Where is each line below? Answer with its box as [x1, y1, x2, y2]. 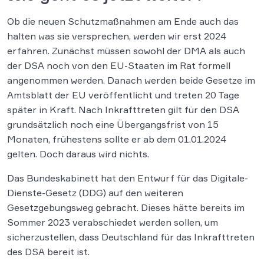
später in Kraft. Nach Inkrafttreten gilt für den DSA [7, 103, 239, 115]
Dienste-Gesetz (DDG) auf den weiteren [7, 186, 183, 199]
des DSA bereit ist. [7, 245, 90, 258]
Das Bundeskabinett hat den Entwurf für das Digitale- [7, 171, 248, 184]
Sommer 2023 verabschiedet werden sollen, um [7, 216, 218, 228]
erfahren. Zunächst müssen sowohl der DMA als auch [7, 44, 245, 57]
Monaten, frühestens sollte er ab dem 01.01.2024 [7, 133, 226, 145]
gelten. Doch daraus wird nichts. [7, 147, 149, 160]
